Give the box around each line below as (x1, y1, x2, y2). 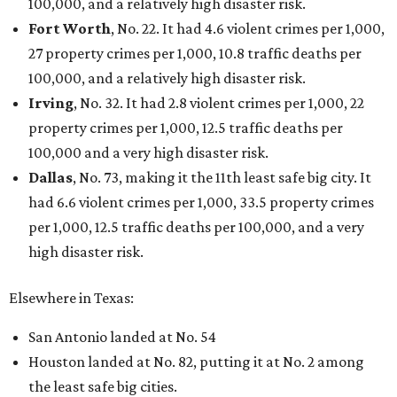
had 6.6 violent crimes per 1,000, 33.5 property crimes (28, 193, 374, 211)
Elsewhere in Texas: (9, 289, 134, 307)
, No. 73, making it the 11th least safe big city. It (73, 168, 371, 186)
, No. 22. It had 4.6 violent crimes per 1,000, (111, 19, 385, 37)
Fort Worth (28, 19, 111, 37)
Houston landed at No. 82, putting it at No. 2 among (28, 353, 364, 370)
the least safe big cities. (28, 378, 177, 395)
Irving (28, 94, 74, 112)
